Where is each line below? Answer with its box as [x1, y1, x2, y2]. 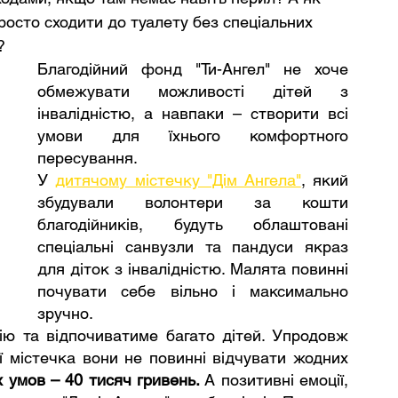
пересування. [37, 148, 138, 167]
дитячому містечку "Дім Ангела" [55, 171, 301, 189]
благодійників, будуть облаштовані [37, 215, 348, 234]
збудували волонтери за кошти [37, 193, 348, 211]
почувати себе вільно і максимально [37, 282, 348, 300]
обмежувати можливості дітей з [37, 82, 348, 100]
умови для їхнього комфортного [37, 126, 348, 145]
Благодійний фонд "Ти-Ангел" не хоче [37, 60, 348, 78]
